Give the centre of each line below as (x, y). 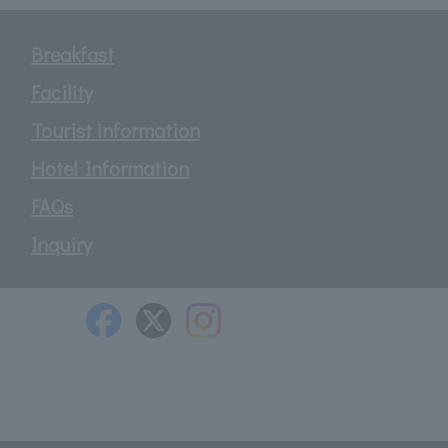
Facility (62, 91)
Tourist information (115, 129)
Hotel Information (110, 167)
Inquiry (61, 243)
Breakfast (72, 53)
